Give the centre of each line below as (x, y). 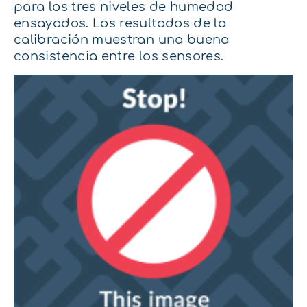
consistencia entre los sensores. (119, 57)
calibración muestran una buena (122, 40)
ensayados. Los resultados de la (120, 24)
